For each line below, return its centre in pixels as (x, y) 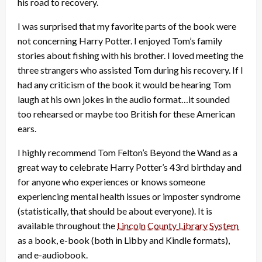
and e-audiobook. (53, 254)
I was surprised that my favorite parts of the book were (127, 26)
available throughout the (67, 225)
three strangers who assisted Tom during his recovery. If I (130, 70)
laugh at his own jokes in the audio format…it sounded (124, 99)
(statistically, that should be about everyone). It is (115, 211)
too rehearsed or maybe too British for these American (126, 113)
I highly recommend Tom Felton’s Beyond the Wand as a (127, 152)
